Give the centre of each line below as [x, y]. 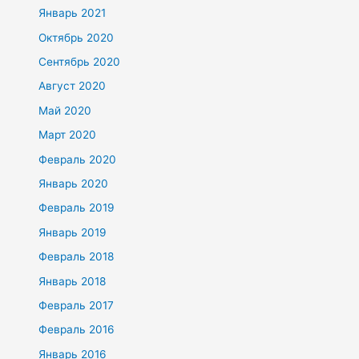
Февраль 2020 [78, 159]
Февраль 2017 [77, 306]
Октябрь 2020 [77, 37]
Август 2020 [73, 86]
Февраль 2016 [77, 330]
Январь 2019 [73, 232]
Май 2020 [65, 110]
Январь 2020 [74, 184]
